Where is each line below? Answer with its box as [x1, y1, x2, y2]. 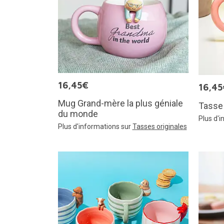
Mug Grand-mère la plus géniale [57, 98, 183, 109]
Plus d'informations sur [57, 122, 132, 131]
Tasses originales [132, 122, 187, 131]
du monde [57, 108, 98, 119]
